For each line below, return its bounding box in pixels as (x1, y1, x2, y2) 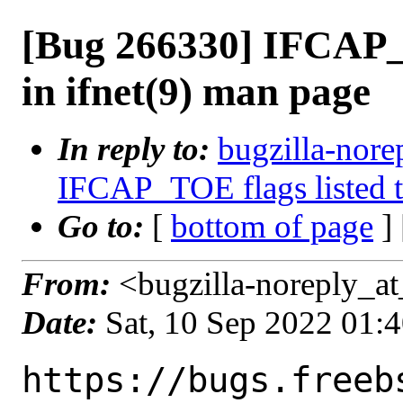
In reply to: (58, 130, 218, 167)
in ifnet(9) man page (22, 69, 371, 114)
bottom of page (171, 208, 373, 245)
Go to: (58, 208, 152, 245)
